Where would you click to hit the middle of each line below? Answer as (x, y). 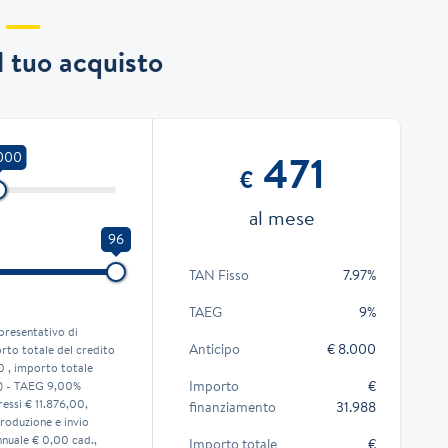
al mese (282, 217)
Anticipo (214, 348)
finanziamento (232, 406)
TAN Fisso (218, 274)
